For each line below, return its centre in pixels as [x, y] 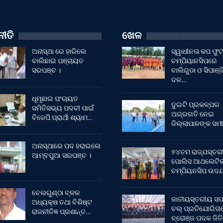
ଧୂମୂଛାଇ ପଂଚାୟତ [55, 99]
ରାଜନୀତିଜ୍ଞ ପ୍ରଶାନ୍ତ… [61, 212]
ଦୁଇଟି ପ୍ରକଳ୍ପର [195, 105]
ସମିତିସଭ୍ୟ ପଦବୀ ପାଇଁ [63, 108]
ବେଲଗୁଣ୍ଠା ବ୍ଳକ [56, 193]
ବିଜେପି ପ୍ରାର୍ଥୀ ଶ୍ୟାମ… [62, 118]
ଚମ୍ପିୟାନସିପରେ [194, 61]
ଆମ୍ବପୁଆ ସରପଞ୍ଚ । [61, 155]
